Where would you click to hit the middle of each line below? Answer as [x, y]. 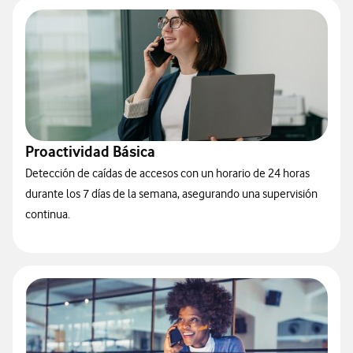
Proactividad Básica [90, 152]
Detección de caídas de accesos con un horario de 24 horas [167, 173]
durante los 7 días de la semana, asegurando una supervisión [171, 194]
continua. [48, 214]
